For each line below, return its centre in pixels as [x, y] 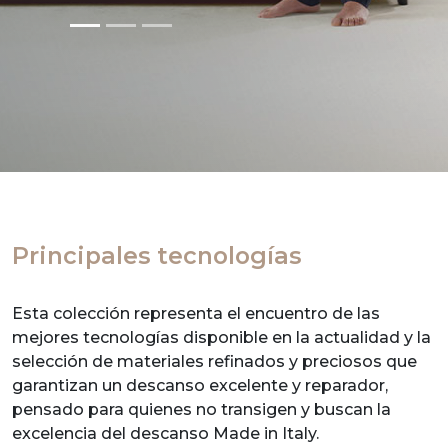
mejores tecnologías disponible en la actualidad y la [221, 337]
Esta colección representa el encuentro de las [196, 313]
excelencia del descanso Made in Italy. [165, 433]
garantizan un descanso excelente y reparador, [200, 385]
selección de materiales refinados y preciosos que [214, 361]
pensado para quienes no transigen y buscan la [201, 409]
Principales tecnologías [157, 255]
